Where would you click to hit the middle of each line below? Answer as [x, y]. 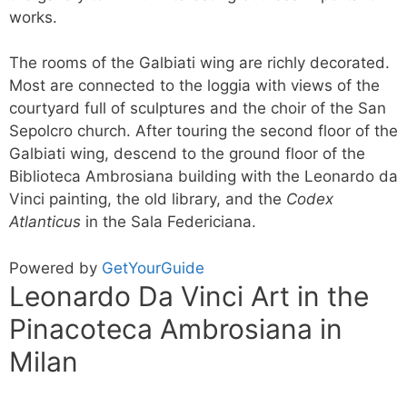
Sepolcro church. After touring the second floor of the [203, 131]
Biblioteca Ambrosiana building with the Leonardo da [203, 176]
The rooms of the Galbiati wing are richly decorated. [199, 63]
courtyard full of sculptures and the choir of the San [198, 108]
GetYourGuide [153, 268]
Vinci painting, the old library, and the [148, 199]
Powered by [55, 268]
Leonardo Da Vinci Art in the [189, 296]
